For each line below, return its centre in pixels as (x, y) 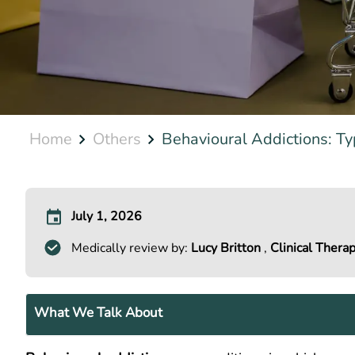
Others (117, 139)
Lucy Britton (227, 248)
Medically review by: (131, 248)
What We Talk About (98, 312)
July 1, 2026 (107, 216)
